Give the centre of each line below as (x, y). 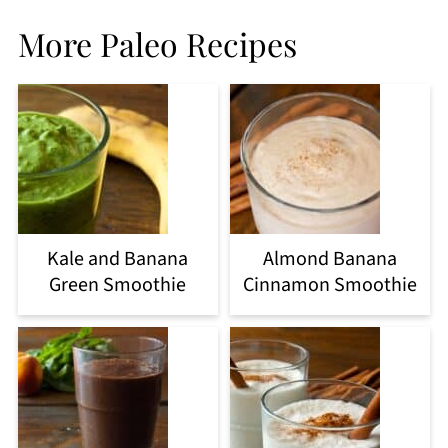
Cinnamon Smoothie (330, 285)
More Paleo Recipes (157, 44)
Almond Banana (330, 259)
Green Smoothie (118, 285)
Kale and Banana (118, 259)
